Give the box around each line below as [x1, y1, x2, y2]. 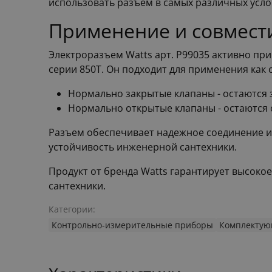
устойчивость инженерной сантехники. [49, 140, 237, 154]
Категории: [49, 203, 95, 215]
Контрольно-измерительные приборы [52, 219, 213, 231]
